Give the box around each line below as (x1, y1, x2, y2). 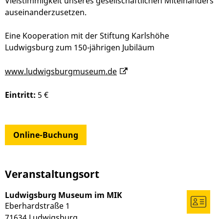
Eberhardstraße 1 (5, 200, 70, 212)
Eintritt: (5, 89, 36, 101)
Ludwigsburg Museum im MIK (5, 190, 122, 201)
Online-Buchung (13, 130, 78, 141)
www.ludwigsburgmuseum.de (5, 66, 117, 77)
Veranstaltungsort (5, 167, 99, 181)
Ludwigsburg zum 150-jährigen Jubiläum (5, 42, 154, 53)
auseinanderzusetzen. (5, 6, 87, 18)
